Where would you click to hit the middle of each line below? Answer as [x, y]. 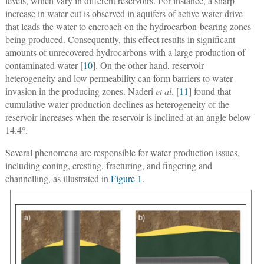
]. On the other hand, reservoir [148, 65]
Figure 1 [126, 178]
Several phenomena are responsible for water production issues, [122, 152]
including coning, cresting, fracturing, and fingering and [108, 165]
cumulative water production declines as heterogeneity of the [117, 104]
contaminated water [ [44, 65]
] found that [209, 91]
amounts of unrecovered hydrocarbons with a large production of [125, 52]
